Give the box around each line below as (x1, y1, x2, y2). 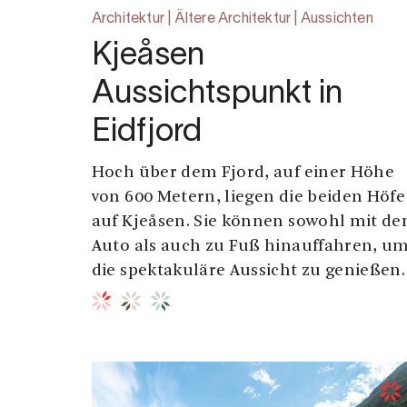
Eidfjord (91, 118, 203, 148)
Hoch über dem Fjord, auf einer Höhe (91, 164, 395, 183)
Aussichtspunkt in (91, 80, 343, 110)
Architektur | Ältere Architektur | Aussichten (91, 13, 373, 26)
